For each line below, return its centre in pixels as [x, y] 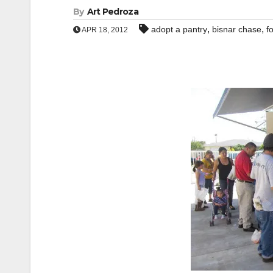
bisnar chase [237, 29]
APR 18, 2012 [104, 30]
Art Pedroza [112, 12]
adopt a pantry [179, 29]
